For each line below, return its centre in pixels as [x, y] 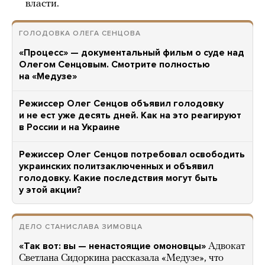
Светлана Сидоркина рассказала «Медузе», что [121, 258]
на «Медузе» [48, 76]
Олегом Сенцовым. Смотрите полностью [114, 64]
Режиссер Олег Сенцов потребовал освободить [132, 154]
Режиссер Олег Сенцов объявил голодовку [121, 104]
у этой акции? [50, 190]
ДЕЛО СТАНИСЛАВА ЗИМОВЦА [81, 227]
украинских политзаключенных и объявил [116, 166]
